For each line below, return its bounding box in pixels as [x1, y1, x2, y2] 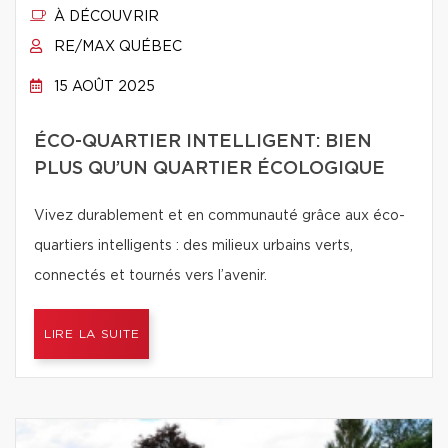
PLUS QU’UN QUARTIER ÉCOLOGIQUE [34, 160, 385, 178]
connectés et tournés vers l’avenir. [34, 269, 267, 283]
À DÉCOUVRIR [50, 10, 159, 24]
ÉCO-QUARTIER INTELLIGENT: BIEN [34, 133, 372, 151]
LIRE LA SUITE [44, 328, 140, 340]
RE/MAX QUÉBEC [50, 40, 182, 54]
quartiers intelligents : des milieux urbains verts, [34, 239, 353, 253]
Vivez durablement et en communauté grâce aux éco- [34, 209, 405, 223]
